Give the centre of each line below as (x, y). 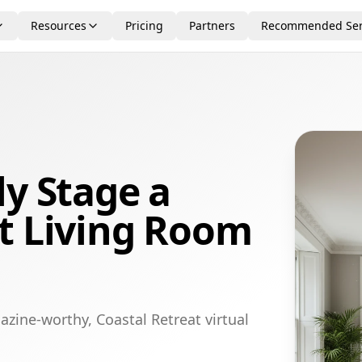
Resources (59, 25)
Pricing (144, 25)
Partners (212, 25)
